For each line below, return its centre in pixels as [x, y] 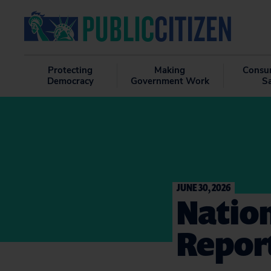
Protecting [70, 70]
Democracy [70, 81]
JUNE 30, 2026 [204, 187]
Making [170, 70]
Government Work [170, 81]
